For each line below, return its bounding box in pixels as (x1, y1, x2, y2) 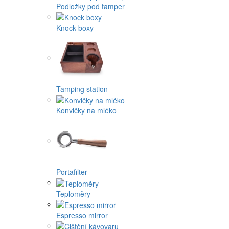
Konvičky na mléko (56, 105, 117, 116)
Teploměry (56, 188, 90, 199)
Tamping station (56, 83, 108, 94)
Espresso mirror (56, 210, 108, 220)
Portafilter (56, 167, 87, 177)
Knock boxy (56, 22, 94, 33)
